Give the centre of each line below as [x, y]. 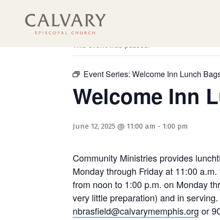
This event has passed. [111, 45]
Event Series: [108, 74]
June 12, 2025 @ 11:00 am [114, 126]
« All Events [95, 30]
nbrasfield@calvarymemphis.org [136, 211]
